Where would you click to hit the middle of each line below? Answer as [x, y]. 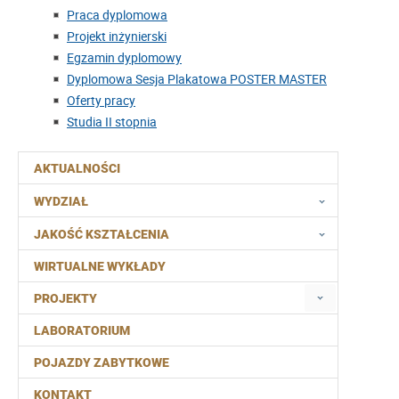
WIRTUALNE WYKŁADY [100, 267]
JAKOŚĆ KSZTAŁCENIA [102, 234]
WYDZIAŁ [61, 201]
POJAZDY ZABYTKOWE [102, 363]
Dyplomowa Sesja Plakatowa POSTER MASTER [197, 79]
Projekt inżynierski [117, 37]
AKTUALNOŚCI [77, 169]
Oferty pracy [101, 101]
